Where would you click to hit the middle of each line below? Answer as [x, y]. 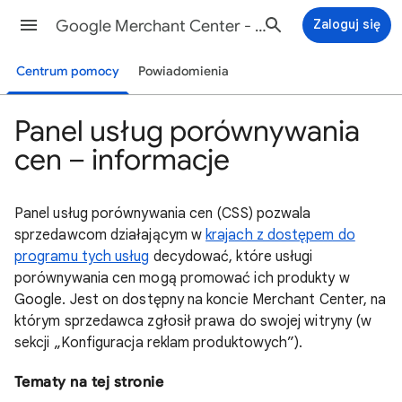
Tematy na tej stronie [89, 382]
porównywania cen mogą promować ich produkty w [182, 278]
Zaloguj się [347, 24]
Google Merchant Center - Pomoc [261, 26]
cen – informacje [122, 160]
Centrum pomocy [67, 71]
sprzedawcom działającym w [110, 235]
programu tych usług [82, 257]
